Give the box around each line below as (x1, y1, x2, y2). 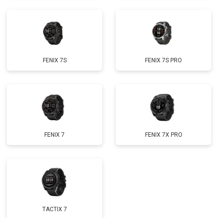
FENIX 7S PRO (145, 57, 182, 64)
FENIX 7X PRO (145, 131, 182, 138)
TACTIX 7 (42, 206, 67, 213)
